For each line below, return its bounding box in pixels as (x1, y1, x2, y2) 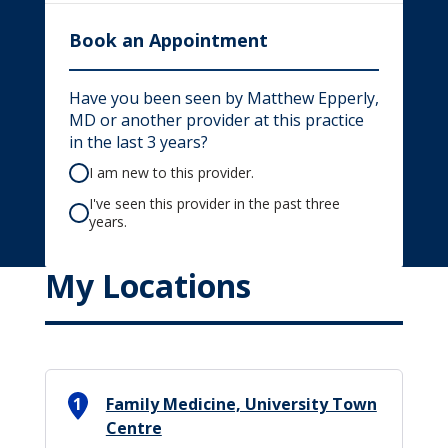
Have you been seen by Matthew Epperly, (68, 87, 379, 109)
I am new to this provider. (88, 163, 254, 182)
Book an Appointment (68, 28, 268, 52)
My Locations (44, 264, 251, 307)
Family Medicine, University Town (105, 393, 377, 415)
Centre (105, 417, 162, 439)
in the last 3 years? (68, 131, 208, 153)
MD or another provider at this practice (68, 109, 364, 131)
